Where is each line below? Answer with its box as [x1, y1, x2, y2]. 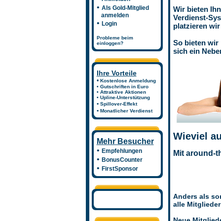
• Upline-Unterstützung [96, 95, 150, 100]
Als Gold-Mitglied [101, 4, 149, 11]
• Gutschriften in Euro [96, 84, 148, 89]
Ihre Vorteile [96, 69, 137, 77]
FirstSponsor [101, 165, 138, 172]
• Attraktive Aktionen [96, 89, 146, 95]
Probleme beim [96, 35, 133, 40]
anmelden [96, 12, 129, 19]
